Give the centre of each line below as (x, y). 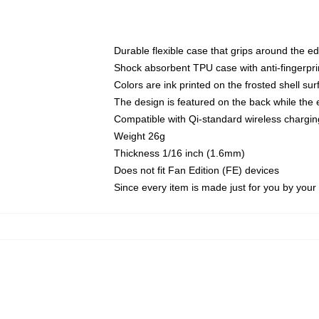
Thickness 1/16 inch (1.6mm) (179, 153)
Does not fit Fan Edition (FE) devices (197, 170)
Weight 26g (140, 136)
